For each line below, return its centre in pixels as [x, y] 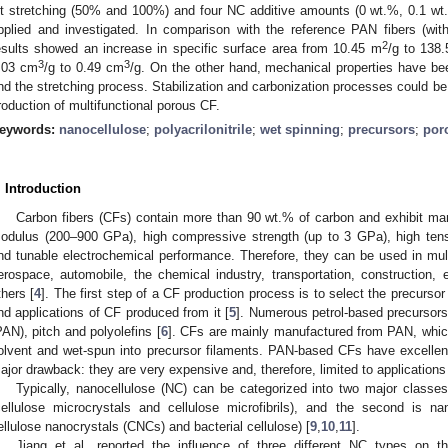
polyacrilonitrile [203, 129]
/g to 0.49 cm [83, 67]
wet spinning [300, 129]
